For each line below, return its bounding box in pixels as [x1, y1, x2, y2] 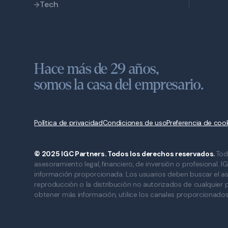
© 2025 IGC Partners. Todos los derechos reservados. [34, 149, 216, 158]
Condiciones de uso [102, 118, 167, 127]
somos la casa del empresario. [34, 77, 204, 93]
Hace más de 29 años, [34, 62, 159, 77]
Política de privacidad [34, 118, 103, 127]
